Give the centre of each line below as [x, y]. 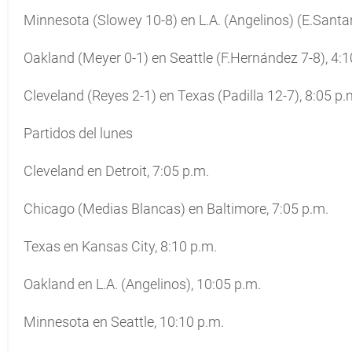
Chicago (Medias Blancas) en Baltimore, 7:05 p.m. [176, 209]
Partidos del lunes [78, 133]
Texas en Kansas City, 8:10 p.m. [120, 246]
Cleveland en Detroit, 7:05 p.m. [116, 171]
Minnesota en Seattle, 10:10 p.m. [124, 322]
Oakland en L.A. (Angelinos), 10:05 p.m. [142, 284]
